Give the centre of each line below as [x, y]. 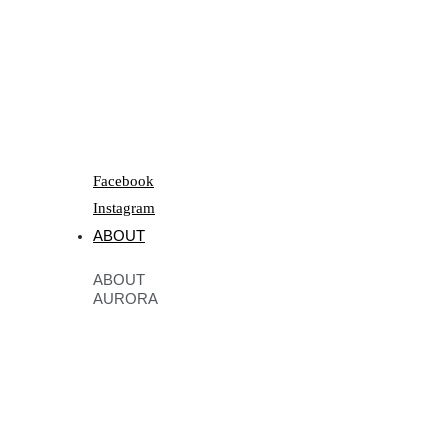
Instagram [124, 208]
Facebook [123, 181]
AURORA [125, 299]
